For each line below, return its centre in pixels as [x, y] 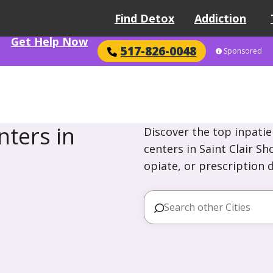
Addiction [220, 18]
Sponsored [243, 51]
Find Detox [144, 18]
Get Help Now [49, 41]
